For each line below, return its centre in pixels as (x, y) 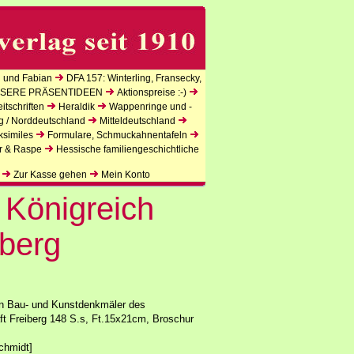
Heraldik (76, 107)
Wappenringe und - (150, 107)
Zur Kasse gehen (50, 175)
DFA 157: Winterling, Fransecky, (134, 78)
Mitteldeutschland (137, 121)
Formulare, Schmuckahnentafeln (117, 135)
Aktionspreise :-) (151, 92)
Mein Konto (126, 175)
